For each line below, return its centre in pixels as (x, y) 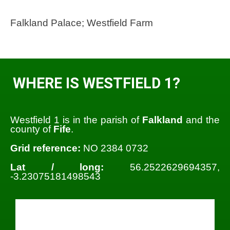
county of (32, 129)
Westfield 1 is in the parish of (76, 120)
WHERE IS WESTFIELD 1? (97, 83)
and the (201, 120)
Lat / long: (57, 167)
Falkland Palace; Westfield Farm (82, 23)
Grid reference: (45, 148)
